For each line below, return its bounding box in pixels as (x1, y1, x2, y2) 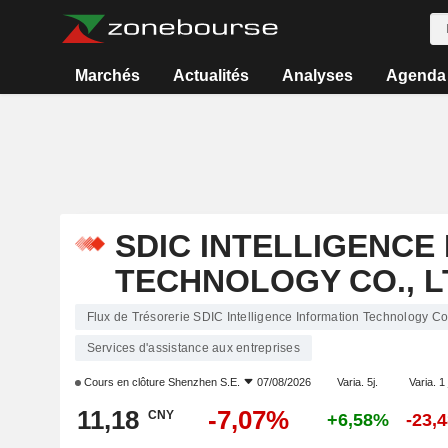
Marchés (75, 67, 141, 84)
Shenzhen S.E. (167, 376, 240, 388)
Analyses (281, 67, 353, 84)
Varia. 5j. (337, 376, 378, 388)
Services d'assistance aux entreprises (86, 341, 300, 355)
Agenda (385, 67, 446, 84)
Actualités (173, 67, 250, 84)
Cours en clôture (80, 376, 168, 388)
